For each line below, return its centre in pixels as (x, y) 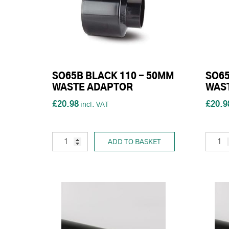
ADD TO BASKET (134, 142)
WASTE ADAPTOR (93, 88)
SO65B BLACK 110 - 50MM (113, 77)
